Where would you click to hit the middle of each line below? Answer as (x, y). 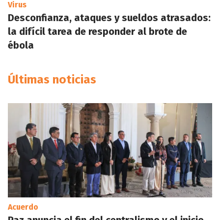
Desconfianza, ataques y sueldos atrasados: (109, 18)
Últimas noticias (52, 80)
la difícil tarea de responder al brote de (97, 31)
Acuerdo (23, 207)
